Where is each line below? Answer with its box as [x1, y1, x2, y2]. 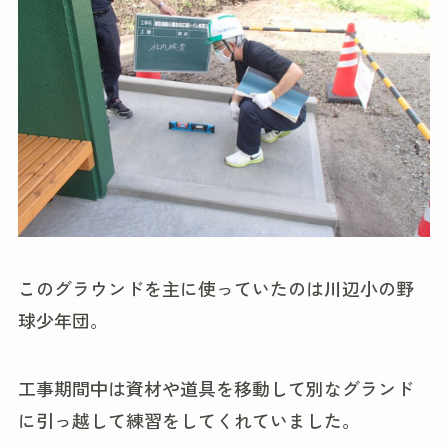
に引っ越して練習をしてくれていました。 [17, 407, 360, 434]
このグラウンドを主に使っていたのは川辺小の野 [17, 275, 414, 302]
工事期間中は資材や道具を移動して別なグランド [17, 375, 414, 402]
